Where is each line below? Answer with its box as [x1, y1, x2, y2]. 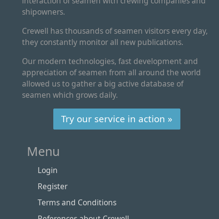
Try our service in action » [61, 112, 173, 125]
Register [38, 181, 67, 192]
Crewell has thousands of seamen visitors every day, [22, 25, 208, 36]
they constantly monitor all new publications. [22, 36, 183, 47]
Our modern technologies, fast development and [22, 55, 198, 66]
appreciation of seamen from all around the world [22, 66, 201, 78]
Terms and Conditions [38, 197, 116, 208]
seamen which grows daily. [22, 89, 118, 100]
